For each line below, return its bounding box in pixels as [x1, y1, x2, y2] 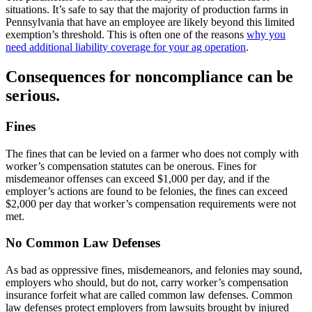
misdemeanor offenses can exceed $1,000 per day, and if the [6, 172, 270, 185]
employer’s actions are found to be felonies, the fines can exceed [6, 185, 288, 197]
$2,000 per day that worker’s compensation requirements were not [6, 197, 296, 210]
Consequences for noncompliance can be [6, 67, 293, 86]
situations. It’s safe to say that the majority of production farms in [6, 3, 288, 16]
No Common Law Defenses [6, 235, 160, 251]
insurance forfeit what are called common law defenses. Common [6, 289, 292, 302]
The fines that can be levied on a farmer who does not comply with [6, 147, 299, 159]
